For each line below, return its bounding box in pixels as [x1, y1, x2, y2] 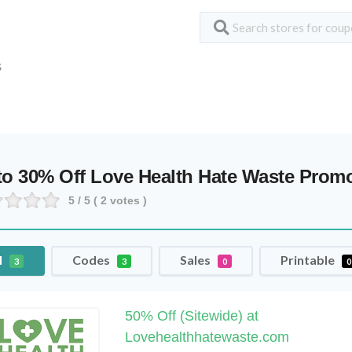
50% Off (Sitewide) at [124, 308, 258, 324]
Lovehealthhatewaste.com [124, 329, 289, 345]
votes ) [107, 194, 148, 207]
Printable [280, 252, 338, 267]
